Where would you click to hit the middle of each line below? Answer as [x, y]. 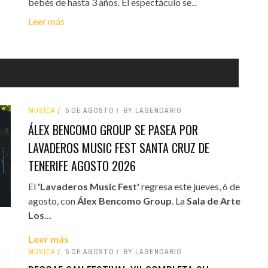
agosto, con [52, 200]
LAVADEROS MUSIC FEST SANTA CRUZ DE [118, 147]
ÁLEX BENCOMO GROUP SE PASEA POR [113, 130]
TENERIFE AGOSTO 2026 [82, 165]
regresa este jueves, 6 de [189, 186]
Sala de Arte [213, 200]
